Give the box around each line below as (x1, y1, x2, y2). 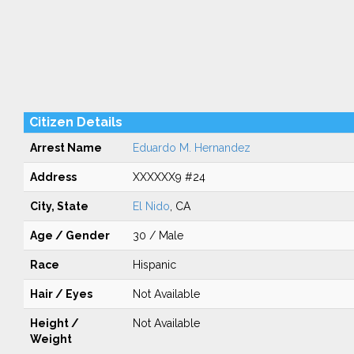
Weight (29, 333, 72, 345)
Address (29, 171, 77, 183)
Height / (29, 317, 79, 330)
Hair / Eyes (29, 288, 92, 300)
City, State (29, 200, 88, 213)
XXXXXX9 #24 (132, 171, 205, 183)
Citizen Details (28, 115, 122, 130)
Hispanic (132, 258, 176, 271)
